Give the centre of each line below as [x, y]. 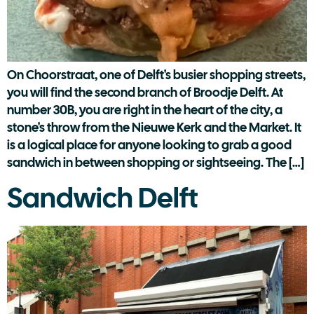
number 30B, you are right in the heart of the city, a [145, 109]
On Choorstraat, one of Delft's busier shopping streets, [156, 74]
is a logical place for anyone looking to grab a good [149, 144]
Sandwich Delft [102, 198]
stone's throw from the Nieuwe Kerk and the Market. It [154, 127]
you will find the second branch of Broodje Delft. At [145, 92]
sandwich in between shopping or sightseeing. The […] [156, 162]
